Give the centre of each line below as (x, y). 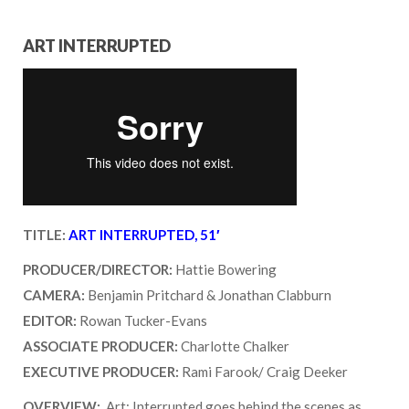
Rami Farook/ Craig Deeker (263, 371)
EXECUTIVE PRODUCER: (101, 371)
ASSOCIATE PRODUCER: (100, 346)
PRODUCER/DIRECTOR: (98, 269)
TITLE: (46, 234)
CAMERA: (54, 294)
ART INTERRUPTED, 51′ (144, 234)
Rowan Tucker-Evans (142, 320)
